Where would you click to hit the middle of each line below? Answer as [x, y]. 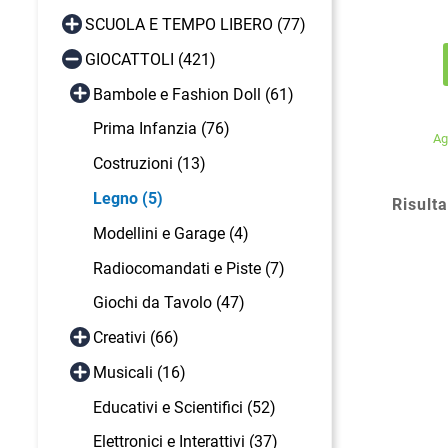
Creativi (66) [136, 338]
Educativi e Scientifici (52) [184, 407]
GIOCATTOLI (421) [150, 59]
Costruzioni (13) [149, 164]
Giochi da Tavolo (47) [169, 303]
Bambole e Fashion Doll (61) [193, 94]
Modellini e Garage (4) [171, 233]
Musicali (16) [139, 372]
